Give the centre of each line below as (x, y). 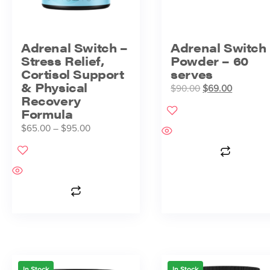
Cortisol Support (73, 74)
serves (192, 74)
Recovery (51, 100)
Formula (47, 113)
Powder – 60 (210, 60)
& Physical (54, 87)
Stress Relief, (63, 60)
